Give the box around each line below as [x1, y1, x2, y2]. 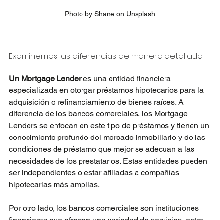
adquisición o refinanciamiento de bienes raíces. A [9, 97, 186, 107]
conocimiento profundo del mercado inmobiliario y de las [9, 133, 207, 142]
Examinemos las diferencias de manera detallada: [9, 51, 203, 62]
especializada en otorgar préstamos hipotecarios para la [9, 85, 206, 95]
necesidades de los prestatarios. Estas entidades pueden [9, 156, 209, 166]
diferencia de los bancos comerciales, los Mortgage [9, 109, 190, 119]
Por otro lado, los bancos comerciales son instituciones [9, 203, 201, 213]
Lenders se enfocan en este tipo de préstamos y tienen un [9, 121, 211, 131]
